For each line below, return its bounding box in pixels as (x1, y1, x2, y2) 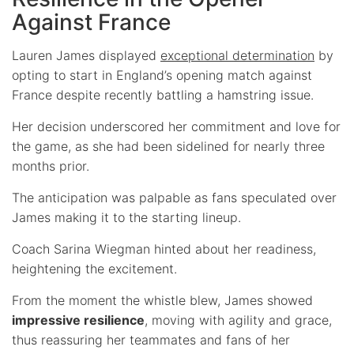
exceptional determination (160, 47, 314, 63)
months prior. (12, 157, 89, 174)
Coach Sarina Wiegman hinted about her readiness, (12, 240, 316, 257)
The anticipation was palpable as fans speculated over (12, 189, 337, 205)
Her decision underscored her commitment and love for (12, 118, 341, 134)
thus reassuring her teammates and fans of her (12, 331, 290, 348)
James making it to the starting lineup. (12, 209, 241, 225)
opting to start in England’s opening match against (12, 66, 312, 83)
